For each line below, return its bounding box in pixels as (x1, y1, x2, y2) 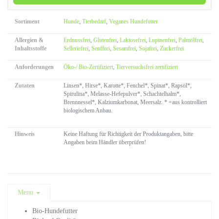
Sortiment (15, 18, 40, 25)
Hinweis (15, 131, 35, 137)
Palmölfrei (178, 37, 202, 44)
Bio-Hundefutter (32, 207, 78, 215)
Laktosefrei (120, 37, 146, 44)
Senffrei (91, 45, 110, 52)
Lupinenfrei (149, 37, 175, 44)
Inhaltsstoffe (15, 45, 46, 52)
